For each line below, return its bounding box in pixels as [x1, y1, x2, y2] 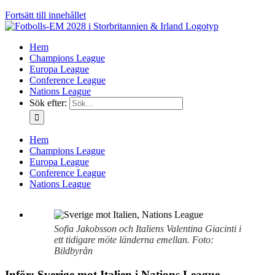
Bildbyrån [54, 246, 93, 256]
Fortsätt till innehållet [5, 10, 86, 20]
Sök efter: [29, 98, 67, 108]
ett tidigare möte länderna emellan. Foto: [54, 234, 214, 245]
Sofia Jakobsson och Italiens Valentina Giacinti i [54, 223, 241, 234]
